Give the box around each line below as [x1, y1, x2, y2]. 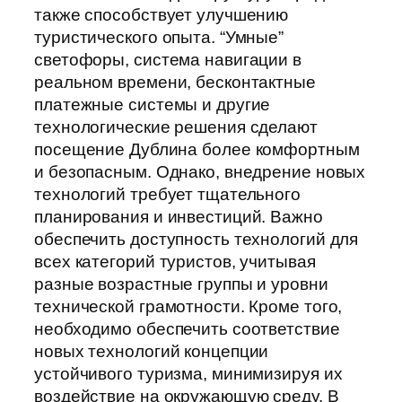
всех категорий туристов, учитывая [34, 251, 316, 271]
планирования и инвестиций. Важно [34, 206, 323, 226]
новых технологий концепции [34, 341, 269, 361]
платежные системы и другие [34, 94, 271, 114]
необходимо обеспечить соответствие [34, 319, 340, 338]
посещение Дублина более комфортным [34, 139, 360, 159]
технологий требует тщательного [34, 184, 301, 204]
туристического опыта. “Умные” [34, 27, 284, 47]
